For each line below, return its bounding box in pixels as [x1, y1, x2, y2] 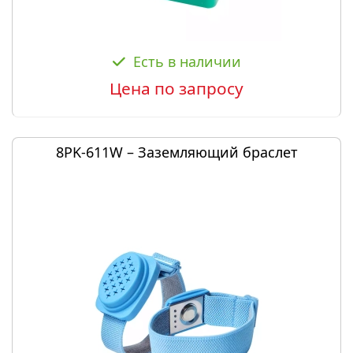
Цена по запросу [110, 77, 243, 99]
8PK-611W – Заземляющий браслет [55, 143, 298, 162]
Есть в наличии [132, 52, 241, 71]
